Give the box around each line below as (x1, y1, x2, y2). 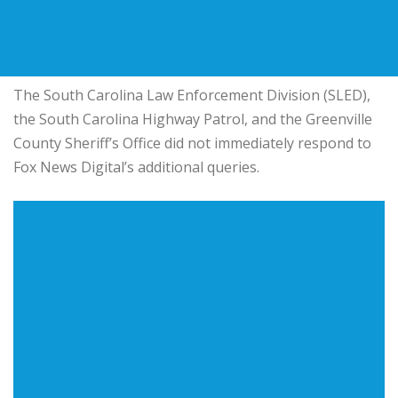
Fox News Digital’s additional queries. (13, 156, 259, 177)
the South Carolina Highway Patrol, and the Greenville (13, 108, 372, 129)
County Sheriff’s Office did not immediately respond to (13, 132, 371, 153)
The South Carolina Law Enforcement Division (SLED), (13, 84, 370, 105)
